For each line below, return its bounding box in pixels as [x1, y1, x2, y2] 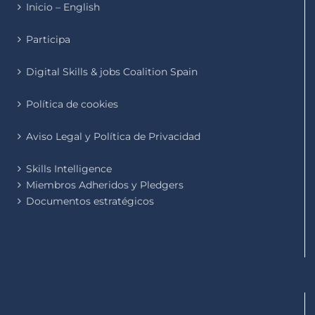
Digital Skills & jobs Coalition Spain [26, 65, 198, 78]
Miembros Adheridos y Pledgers [26, 178, 184, 191]
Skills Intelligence [26, 162, 112, 175]
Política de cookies [26, 97, 118, 110]
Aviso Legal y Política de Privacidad [26, 129, 200, 143]
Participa [26, 32, 70, 46]
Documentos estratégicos [26, 194, 154, 207]
